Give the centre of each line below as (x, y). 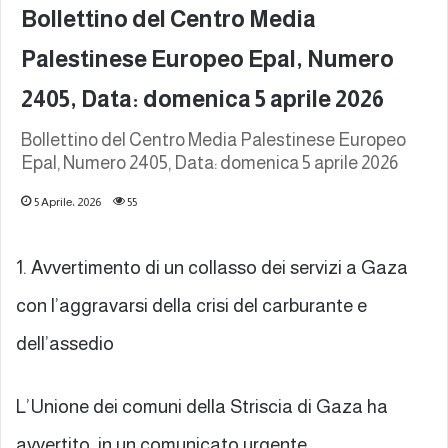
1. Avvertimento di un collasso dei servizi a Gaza (212, 267)
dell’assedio (65, 343)
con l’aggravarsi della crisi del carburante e (191, 305)
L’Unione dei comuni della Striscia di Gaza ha (202, 406)
